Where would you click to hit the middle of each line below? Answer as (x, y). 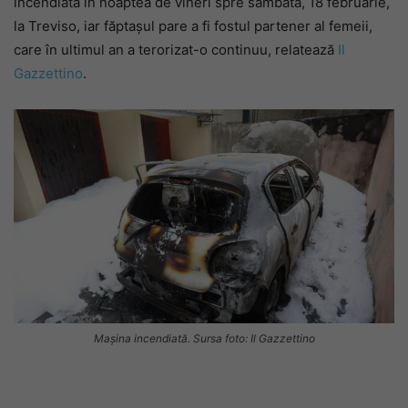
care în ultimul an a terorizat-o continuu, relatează (176, 50)
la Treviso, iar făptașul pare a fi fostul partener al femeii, (193, 26)
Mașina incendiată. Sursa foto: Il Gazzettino (204, 339)
